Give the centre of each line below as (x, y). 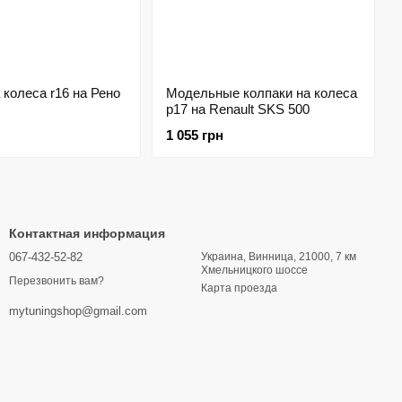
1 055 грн (194, 135)
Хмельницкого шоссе (254, 270)
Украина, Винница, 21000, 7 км (279, 257)
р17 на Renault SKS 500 (237, 109)
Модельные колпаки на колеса (261, 93)
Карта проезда (239, 288)
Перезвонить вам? (57, 281)
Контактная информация (87, 233)
